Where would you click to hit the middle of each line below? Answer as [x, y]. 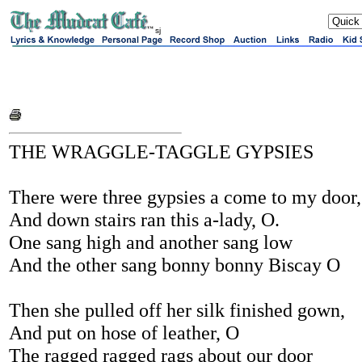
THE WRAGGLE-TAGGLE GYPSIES [161, 152]
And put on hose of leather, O [124, 333]
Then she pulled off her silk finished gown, [177, 310]
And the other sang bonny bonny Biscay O [175, 265]
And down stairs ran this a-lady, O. [144, 219]
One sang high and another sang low [151, 242]
